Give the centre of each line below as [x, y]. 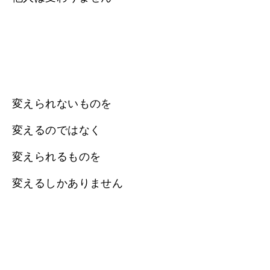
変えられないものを [62, 103]
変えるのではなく [57, 130]
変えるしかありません [68, 183]
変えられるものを [57, 156]
